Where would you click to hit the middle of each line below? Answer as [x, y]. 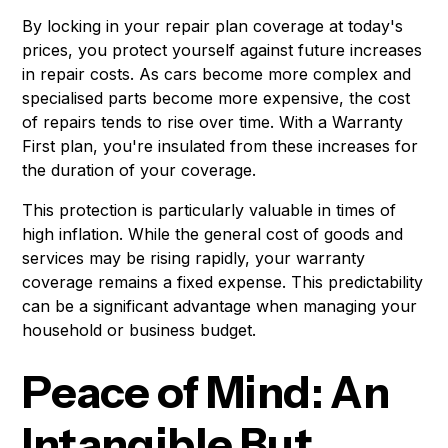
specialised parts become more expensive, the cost [216, 98]
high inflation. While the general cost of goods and [213, 234]
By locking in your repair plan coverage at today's [213, 26]
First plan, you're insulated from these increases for [220, 146]
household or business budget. [139, 330]
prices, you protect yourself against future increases [222, 50]
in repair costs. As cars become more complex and [217, 74]
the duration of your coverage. [139, 170]
